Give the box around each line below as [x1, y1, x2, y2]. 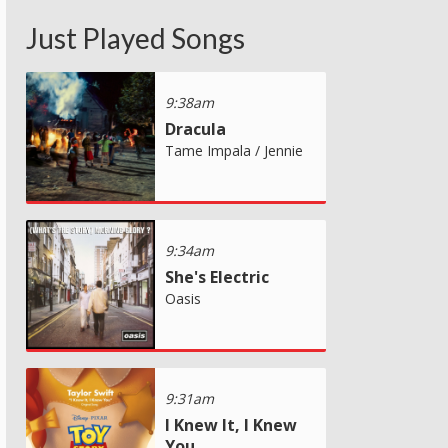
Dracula [165, 117, 226, 140]
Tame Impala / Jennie [165, 140, 303, 160]
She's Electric [165, 265, 269, 288]
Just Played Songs [26, 20, 245, 55]
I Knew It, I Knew [165, 414, 297, 437]
